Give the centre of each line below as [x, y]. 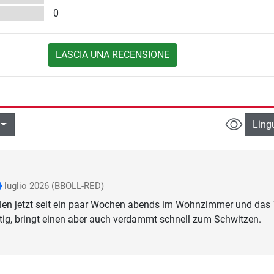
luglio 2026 [26, 186]
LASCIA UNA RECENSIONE [112, 55]
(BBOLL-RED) [77, 186]
